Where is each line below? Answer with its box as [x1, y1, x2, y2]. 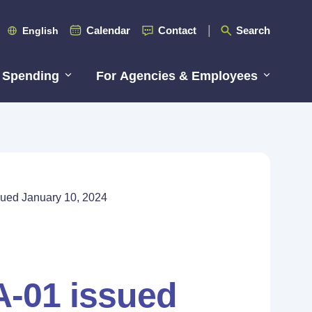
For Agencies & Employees [96, 69, 258, 83]
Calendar [86, 24, 130, 36]
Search [236, 24, 270, 36]
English [22, 25, 58, 36]
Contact [158, 24, 196, 36]
